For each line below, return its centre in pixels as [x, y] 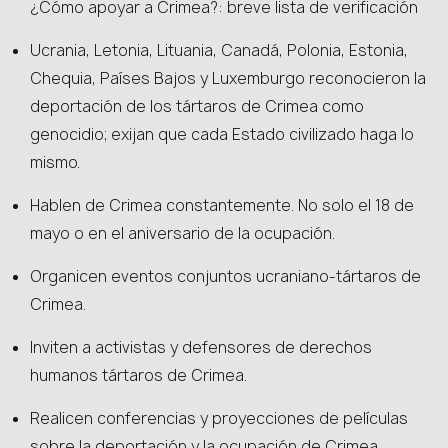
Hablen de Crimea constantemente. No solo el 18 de [222, 205]
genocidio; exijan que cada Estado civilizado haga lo [222, 134]
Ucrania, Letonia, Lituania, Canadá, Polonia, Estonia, [219, 50]
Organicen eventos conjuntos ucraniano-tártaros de [225, 276]
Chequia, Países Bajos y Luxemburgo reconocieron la [228, 78]
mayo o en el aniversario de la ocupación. [182, 233]
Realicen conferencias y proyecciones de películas [219, 418]
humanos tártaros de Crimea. [138, 375]
